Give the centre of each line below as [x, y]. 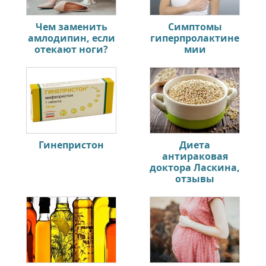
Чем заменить [71, 26]
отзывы [195, 178]
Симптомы [195, 26]
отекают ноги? [71, 49]
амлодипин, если [71, 38]
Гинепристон [71, 145]
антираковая [195, 156]
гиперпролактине [195, 38]
